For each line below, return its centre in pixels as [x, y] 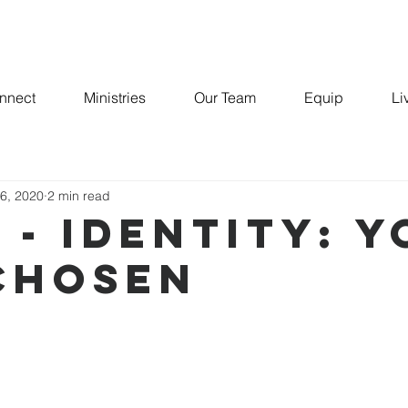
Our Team [224, 97]
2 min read [79, 195]
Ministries [114, 97]
